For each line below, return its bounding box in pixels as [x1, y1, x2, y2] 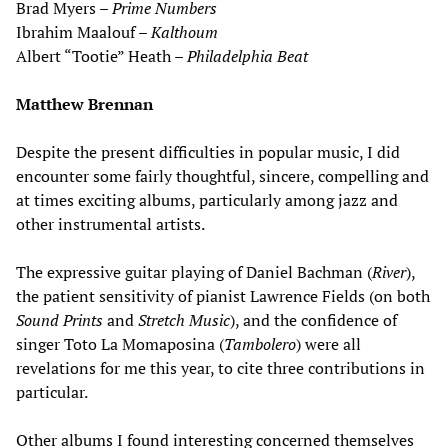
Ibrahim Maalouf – [16, 21, 151, 44]
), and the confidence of [230, 309, 397, 332]
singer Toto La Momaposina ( [16, 333, 224, 356]
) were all [296, 333, 361, 356]
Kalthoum [151, 21, 218, 44]
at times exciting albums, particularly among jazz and [16, 189, 398, 212]
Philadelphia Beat [187, 45, 308, 68]
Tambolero [224, 333, 296, 356]
